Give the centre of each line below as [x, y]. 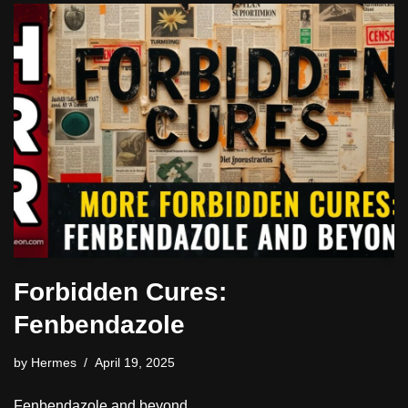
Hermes [54, 362]
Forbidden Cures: [120, 291]
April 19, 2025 [135, 362]
